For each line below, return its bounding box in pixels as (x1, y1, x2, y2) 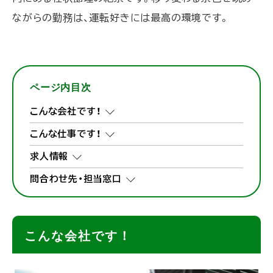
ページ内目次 (30, 82, 91, 93)
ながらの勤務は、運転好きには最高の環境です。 (12, 13, 230, 23)
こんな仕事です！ (30, 129, 102, 139)
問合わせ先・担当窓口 (30, 174, 122, 184)
